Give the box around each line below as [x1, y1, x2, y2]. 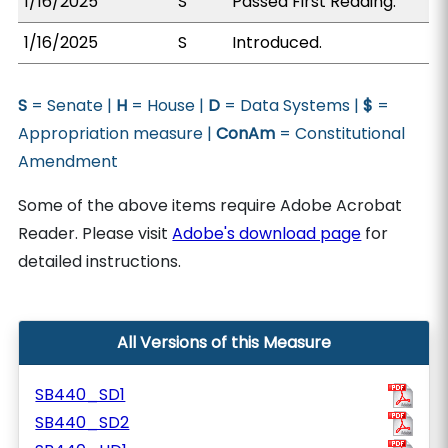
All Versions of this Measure [117, 331, 331, 354]
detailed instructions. [18, 250, 182, 273]
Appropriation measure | [18, 122, 217, 145]
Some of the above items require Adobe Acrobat [18, 194, 403, 217]
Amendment [18, 150, 119, 173]
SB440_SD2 [35, 411, 130, 434]
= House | [127, 94, 209, 117]
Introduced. [232, 31, 323, 54]
